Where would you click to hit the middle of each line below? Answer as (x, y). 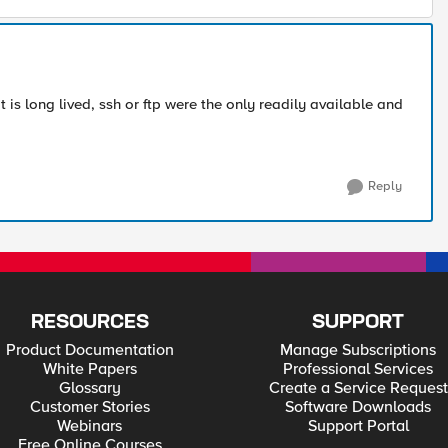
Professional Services (358, 369)
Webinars (90, 426)
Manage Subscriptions (358, 350)
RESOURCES (89, 322)
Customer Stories (89, 407)
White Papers (89, 369)
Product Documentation (89, 350)
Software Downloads (358, 407)
